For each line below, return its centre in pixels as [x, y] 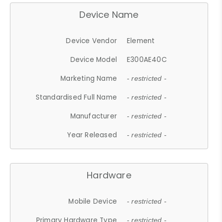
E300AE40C [147, 59]
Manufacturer [94, 116]
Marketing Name [89, 78]
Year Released [92, 135]
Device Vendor [92, 41]
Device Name [109, 14]
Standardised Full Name [76, 97]
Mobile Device [93, 201]
